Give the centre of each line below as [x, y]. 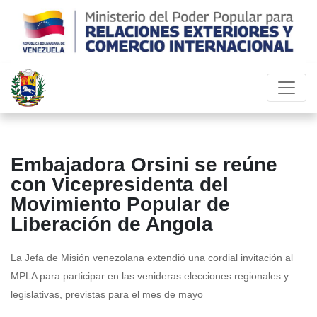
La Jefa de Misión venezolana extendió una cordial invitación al [152, 258]
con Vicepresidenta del [120, 185]
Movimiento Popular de [120, 204]
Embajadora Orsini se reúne [144, 165]
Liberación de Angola [112, 224]
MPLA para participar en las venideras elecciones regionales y [150, 276]
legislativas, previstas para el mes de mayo [107, 295]
